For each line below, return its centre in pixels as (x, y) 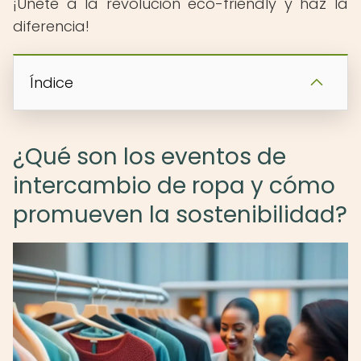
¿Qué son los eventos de (149, 157)
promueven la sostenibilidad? (180, 215)
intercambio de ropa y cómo (174, 186)
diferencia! (51, 26)
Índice (52, 83)
